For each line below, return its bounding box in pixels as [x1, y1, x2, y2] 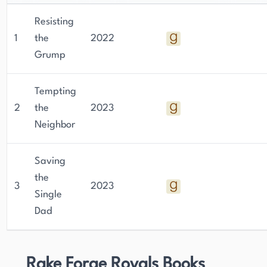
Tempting [35, 86, 76, 97]
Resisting [35, 17, 74, 27]
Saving [35, 156, 66, 166]
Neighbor [35, 120, 75, 130]
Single [35, 190, 62, 200]
